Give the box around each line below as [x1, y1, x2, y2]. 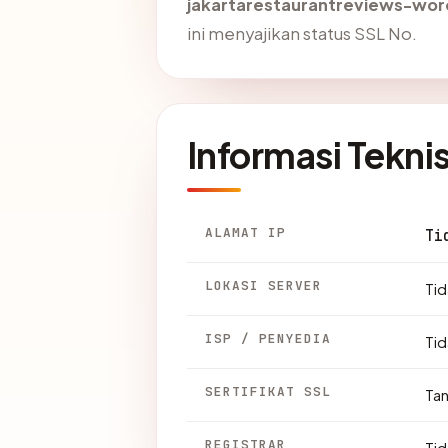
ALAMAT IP [205, 224, 287, 242]
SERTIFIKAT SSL [205, 383, 332, 401]
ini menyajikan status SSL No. [187, 23, 417, 45]
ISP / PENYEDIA [205, 330, 332, 348]
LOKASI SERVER [205, 277, 323, 295]
